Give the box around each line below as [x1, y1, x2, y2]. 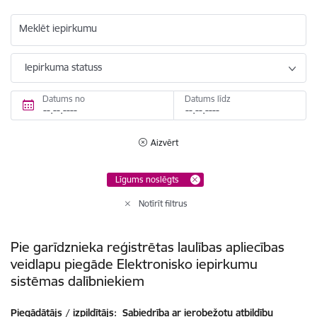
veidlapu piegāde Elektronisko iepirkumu [11, 255, 258, 272]
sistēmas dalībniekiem [11, 272, 144, 289]
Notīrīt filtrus [139, 197, 188, 209]
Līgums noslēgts [115, 173, 179, 185]
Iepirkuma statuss [25, 60, 102, 74]
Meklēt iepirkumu [19, 22, 97, 35]
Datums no [42, 93, 85, 104]
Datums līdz [184, 93, 231, 104]
